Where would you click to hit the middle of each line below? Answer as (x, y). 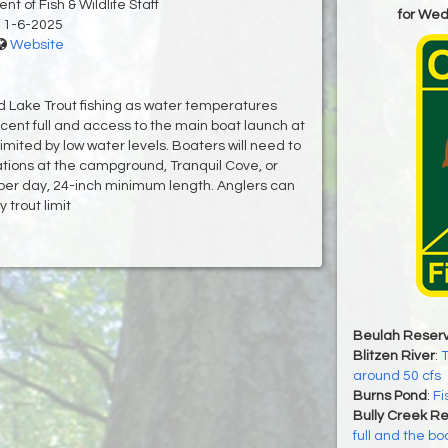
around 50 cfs (396, 376)
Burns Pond (389, 396)
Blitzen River (393, 356)
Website (36, 45)
